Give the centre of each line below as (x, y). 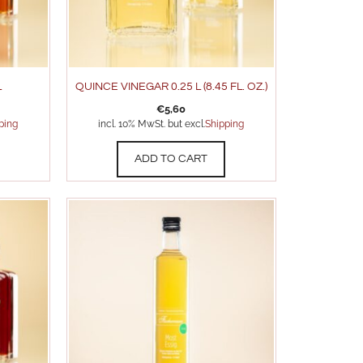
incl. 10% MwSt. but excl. (152, 124)
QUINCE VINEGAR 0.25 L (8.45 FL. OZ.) (171, 87)
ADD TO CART (171, 159)
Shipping (225, 124)
